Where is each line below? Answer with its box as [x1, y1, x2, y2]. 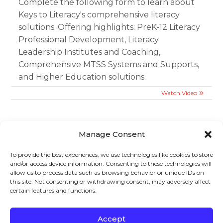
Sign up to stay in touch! [59, 168, 164, 178]
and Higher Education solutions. [18, 72, 146, 82]
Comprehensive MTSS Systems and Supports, [18, 59, 200, 69]
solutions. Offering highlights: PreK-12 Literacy [18, 22, 201, 32]
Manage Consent [78, 129, 145, 139]
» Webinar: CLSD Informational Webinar [67, 187, 195, 195]
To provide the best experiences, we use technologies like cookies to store [10, 151, 213, 158]
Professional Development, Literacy [18, 34, 159, 44]
